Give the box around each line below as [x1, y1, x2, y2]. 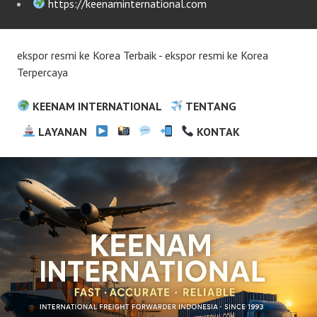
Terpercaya [17, 64, 68, 79]
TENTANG [183, 98, 237, 113]
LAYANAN [35, 124, 88, 139]
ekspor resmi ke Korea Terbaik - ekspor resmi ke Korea [17, 47, 268, 62]
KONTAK [194, 124, 241, 139]
